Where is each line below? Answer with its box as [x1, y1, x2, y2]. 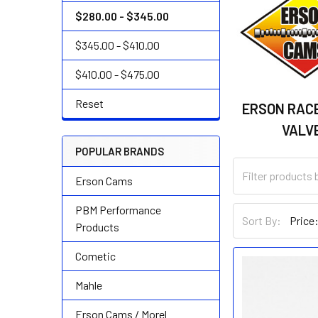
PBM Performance [75, 203, 161, 216]
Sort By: [242, 214, 282, 228]
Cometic [75, 249, 116, 263]
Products [75, 220, 119, 234]
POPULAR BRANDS [75, 145, 164, 158]
